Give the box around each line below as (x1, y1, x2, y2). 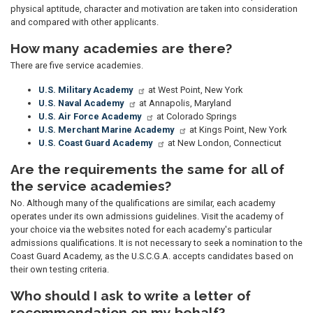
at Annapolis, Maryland (137, 97, 231, 108)
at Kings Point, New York (187, 124, 286, 135)
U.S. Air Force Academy (38, 110, 141, 122)
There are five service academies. (10, 59, 143, 71)
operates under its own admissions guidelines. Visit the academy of (10, 210, 284, 221)
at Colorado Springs (154, 110, 237, 122)
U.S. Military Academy (38, 84, 133, 95)
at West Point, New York (146, 84, 242, 95)
